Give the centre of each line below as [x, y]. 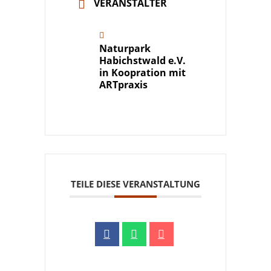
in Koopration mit [142, 72]
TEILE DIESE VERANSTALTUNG [135, 184]
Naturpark [125, 48]
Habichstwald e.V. [142, 60]
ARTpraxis [123, 84]
